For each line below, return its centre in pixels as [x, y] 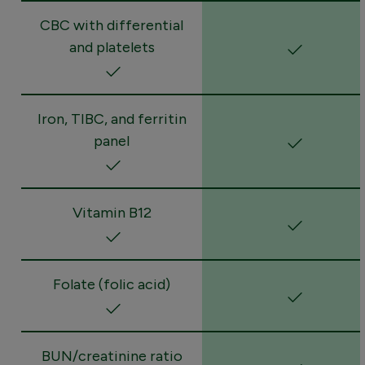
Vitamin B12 [112, 212]
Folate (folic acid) [112, 284]
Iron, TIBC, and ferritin [112, 119]
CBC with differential [112, 25]
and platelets [112, 47]
